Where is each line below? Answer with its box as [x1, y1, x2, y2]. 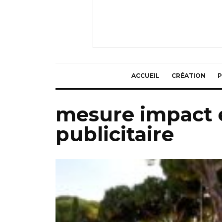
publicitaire [55, 121, 174, 146]
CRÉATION [171, 71, 206, 79]
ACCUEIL [131, 71, 160, 79]
